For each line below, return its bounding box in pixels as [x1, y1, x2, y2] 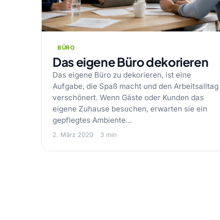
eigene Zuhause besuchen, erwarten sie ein [53, 104, 207, 113]
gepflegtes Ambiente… [53, 115, 132, 125]
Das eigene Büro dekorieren [53, 54, 209, 70]
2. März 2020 [53, 131, 93, 138]
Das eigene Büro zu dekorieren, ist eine [53, 70, 191, 80]
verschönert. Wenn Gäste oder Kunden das [53, 93, 204, 102]
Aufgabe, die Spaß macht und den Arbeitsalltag [53, 82, 219, 91]
